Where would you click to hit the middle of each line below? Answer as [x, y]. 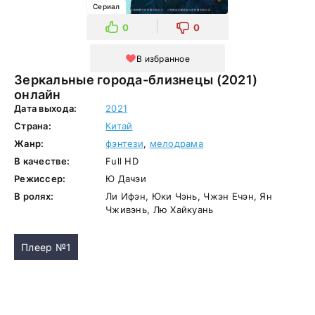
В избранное [163, 58]
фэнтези [124, 143]
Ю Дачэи [126, 179]
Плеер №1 [46, 247]
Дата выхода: [46, 108]
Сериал [107, 6]
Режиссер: [40, 179]
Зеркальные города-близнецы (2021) [115, 80]
